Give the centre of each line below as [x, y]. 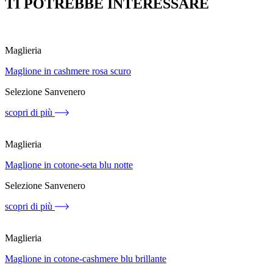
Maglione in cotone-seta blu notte [69, 165]
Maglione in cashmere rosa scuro [68, 71]
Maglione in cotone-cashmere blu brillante [86, 258]
